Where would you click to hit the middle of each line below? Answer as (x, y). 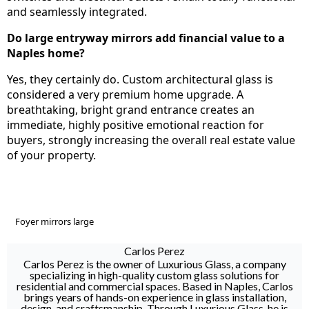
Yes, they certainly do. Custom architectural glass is (140, 79)
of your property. (51, 155)
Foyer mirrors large (54, 221)
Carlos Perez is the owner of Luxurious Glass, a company (154, 263)
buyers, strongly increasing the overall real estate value (151, 140)
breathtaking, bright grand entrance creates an (131, 109)
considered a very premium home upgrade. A (125, 94)
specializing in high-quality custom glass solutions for (154, 275)
